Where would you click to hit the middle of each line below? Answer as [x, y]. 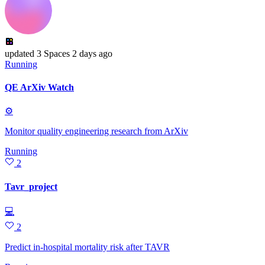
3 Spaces [52, 53]
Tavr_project [31, 186]
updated [20, 53]
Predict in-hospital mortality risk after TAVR [87, 247]
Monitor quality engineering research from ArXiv [96, 131]
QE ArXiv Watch [39, 88]
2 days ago [92, 53]
